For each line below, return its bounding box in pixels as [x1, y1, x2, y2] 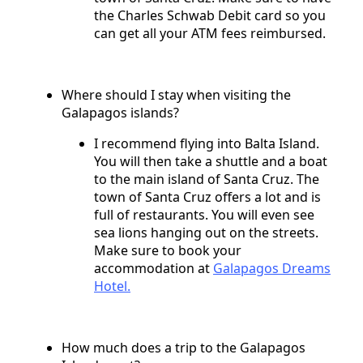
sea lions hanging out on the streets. [94, 223, 318, 241]
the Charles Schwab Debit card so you [94, 6, 326, 24]
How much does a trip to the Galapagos [62, 338, 305, 357]
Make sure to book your [94, 241, 241, 259]
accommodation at [94, 258, 213, 277]
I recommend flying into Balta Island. [94, 134, 319, 152]
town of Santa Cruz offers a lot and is [94, 187, 321, 206]
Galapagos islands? [62, 103, 182, 122]
